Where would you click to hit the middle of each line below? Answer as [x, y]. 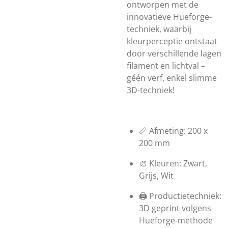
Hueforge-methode [176, 220]
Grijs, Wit [156, 176]
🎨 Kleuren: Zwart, [173, 163]
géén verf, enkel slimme [172, 78]
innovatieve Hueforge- [169, 17]
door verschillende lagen [174, 53]
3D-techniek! [151, 90]
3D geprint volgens [175, 208]
